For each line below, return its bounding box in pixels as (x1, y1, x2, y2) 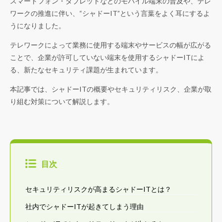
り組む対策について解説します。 (10, 97, 114, 106)
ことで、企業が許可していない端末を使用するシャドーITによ (10, 53, 205, 61)
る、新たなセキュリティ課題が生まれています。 (10, 65, 163, 74)
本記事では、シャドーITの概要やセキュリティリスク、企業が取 (10, 85, 212, 93)
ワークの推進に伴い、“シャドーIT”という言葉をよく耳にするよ (10, 9, 210, 17)
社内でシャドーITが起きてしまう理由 (25, 202, 144, 211)
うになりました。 (10, 21, 65, 30)
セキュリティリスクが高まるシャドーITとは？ (25, 185, 171, 193)
